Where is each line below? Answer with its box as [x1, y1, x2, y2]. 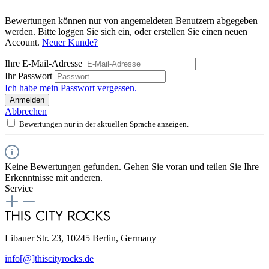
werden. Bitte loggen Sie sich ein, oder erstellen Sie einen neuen [5, 26, 247, 37]
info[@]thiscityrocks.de [5, 253, 94, 264]
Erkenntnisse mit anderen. [5, 172, 103, 183]
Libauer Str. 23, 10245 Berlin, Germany [5, 232, 156, 243]
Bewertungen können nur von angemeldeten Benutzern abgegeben [5, 15, 258, 26]
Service [5, 183, 33, 193]
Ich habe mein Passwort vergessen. [5, 82, 137, 93]
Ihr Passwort [5, 70, 55, 81]
